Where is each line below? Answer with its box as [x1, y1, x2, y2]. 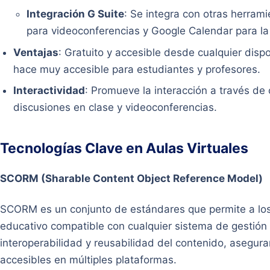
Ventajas [13, 46, 59, 58]
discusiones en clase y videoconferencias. [13, 101, 218, 114]
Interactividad [13, 84, 86, 97]
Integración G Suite [27, 8, 125, 20]
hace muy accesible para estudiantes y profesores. [13, 63, 261, 75]
